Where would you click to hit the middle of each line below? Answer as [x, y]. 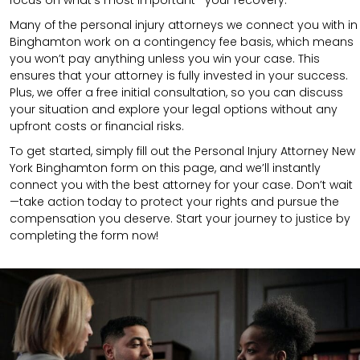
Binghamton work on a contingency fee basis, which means [182, 41]
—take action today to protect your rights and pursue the [174, 201]
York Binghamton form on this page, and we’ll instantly [165, 168]
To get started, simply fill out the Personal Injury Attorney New [182, 151]
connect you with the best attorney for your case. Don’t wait [181, 184]
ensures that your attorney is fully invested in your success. [179, 75]
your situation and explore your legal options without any [174, 109]
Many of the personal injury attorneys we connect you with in [184, 25]
